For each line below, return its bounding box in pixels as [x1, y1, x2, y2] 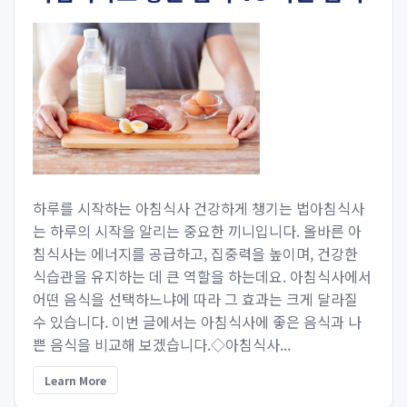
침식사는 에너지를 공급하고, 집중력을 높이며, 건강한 [33, 243, 358, 264]
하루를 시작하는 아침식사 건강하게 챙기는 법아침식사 [33, 197, 364, 219]
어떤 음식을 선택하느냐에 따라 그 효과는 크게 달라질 [33, 288, 358, 310]
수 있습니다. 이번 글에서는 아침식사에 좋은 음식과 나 [33, 311, 362, 333]
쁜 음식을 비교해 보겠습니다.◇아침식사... [33, 333, 291, 355]
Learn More [45, 372, 106, 388]
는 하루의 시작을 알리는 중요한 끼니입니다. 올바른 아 [33, 220, 362, 242]
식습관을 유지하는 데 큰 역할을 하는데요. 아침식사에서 [33, 265, 372, 287]
